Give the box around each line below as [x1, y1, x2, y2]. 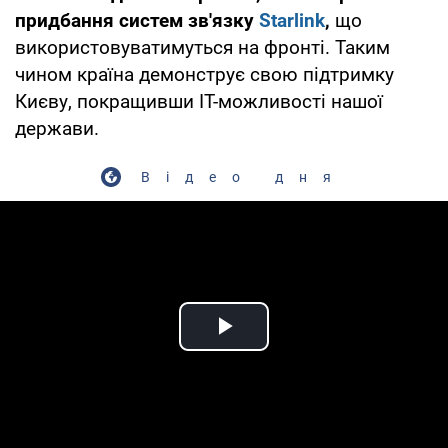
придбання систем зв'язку [15, 8, 259, 32]
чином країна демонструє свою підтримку [15, 62, 394, 86]
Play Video [224, 332, 368, 366]
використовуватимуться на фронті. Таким [15, 35, 390, 59]
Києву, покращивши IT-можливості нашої [15, 89, 383, 113]
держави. [15, 116, 99, 140]
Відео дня [141, 168, 347, 185]
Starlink [259, 8, 325, 32]
